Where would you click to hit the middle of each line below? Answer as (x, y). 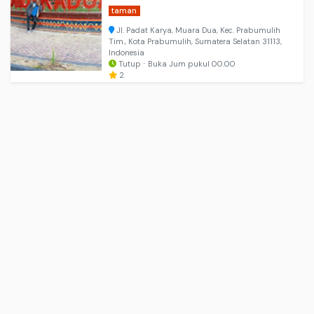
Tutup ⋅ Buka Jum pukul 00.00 (176, 64)
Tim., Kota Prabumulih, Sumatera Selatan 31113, (195, 42)
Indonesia (127, 53)
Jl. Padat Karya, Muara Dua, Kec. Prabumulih (197, 30)
